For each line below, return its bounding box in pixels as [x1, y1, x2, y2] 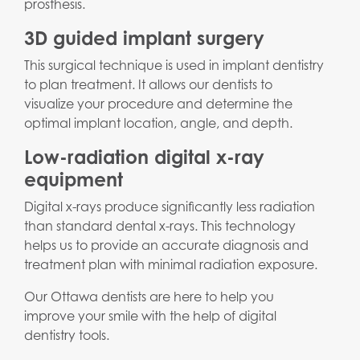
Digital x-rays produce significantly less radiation [24, 198, 315, 215]
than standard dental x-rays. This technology [24, 218, 296, 235]
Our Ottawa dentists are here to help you [24, 288, 274, 305]
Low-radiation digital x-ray [24, 145, 264, 169]
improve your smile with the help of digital [24, 308, 276, 325]
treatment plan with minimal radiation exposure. [24, 256, 317, 273]
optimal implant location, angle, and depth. [24, 115, 296, 132]
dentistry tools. [24, 327, 112, 344]
